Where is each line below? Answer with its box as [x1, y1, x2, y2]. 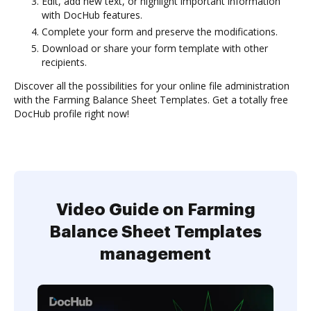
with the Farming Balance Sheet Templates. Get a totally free [14, 93, 288, 106]
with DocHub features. [42, 8, 142, 22]
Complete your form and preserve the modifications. [42, 25, 278, 38]
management [100, 246, 211, 262]
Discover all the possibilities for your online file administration [14, 79, 289, 92]
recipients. [42, 56, 87, 69]
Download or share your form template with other [42, 42, 268, 55]
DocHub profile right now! [14, 107, 129, 120]
